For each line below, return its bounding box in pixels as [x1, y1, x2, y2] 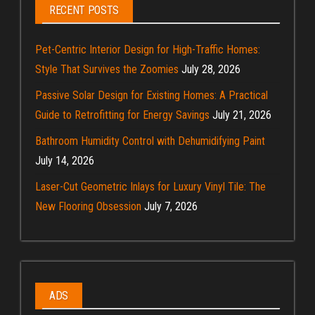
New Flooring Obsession [35, 199, 141, 213]
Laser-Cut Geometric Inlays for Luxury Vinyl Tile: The [35, 179, 266, 193]
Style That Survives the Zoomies [35, 62, 179, 76]
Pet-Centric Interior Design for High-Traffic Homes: [35, 42, 260, 56]
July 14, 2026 [35, 153, 94, 167]
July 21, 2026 [212, 108, 271, 122]
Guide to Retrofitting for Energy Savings [35, 108, 210, 122]
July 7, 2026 [144, 199, 198, 213]
